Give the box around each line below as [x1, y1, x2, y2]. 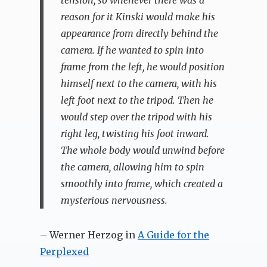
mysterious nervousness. [60, 194, 167, 206]
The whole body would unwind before [60, 144, 225, 156]
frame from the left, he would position [60, 60, 225, 73]
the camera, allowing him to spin [60, 160, 204, 173]
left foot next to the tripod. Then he [60, 94, 213, 106]
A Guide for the [138, 228, 210, 241]
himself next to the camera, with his [60, 77, 217, 89]
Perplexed [40, 245, 89, 257]
